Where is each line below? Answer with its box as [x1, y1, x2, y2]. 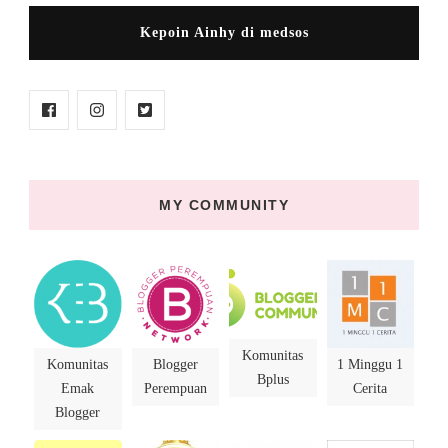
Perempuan [143, 380, 207, 396]
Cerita [353, 380, 388, 396]
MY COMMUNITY [159, 197, 289, 214]
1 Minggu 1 [337, 356, 404, 372]
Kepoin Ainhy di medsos [139, 25, 309, 41]
